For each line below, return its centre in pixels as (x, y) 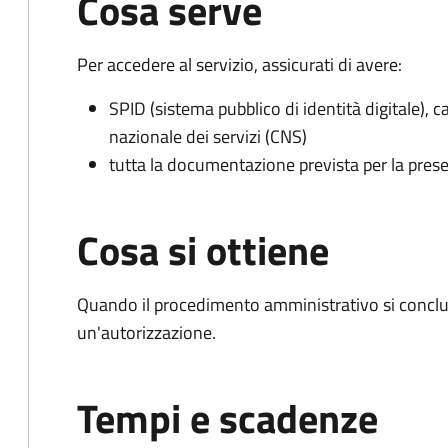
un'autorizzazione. (146, 332)
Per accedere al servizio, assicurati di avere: (239, 64)
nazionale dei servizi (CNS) (208, 136)
